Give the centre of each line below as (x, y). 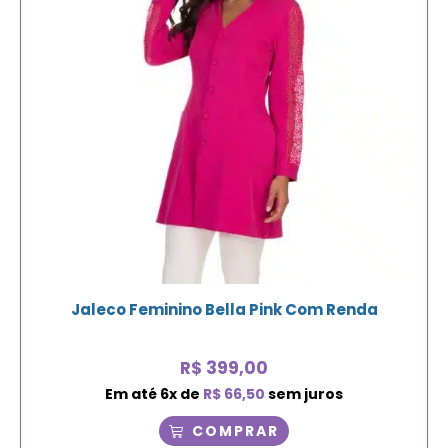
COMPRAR (236, 430)
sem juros (304, 393)
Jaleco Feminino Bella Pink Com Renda (224, 309)
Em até (132, 393)
